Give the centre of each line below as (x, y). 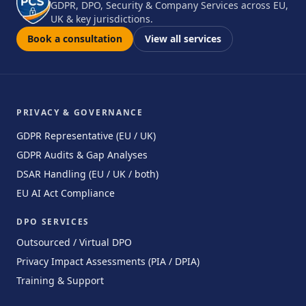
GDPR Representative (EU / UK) (86, 136)
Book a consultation (75, 39)
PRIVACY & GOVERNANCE (80, 112)
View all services (183, 39)
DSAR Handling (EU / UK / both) (87, 174)
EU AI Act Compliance (66, 193)
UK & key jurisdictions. (102, 19)
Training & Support (60, 280)
